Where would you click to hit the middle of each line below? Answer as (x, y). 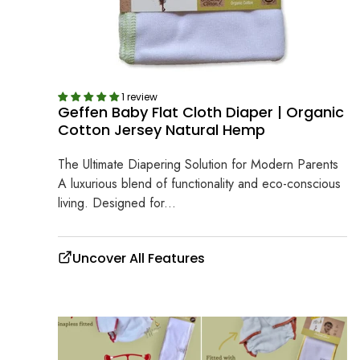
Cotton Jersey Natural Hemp (162, 129)
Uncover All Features (139, 259)
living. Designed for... (117, 203)
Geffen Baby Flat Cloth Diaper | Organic (201, 112)
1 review (139, 96)
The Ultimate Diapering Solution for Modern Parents (198, 165)
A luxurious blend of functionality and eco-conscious (199, 184)
